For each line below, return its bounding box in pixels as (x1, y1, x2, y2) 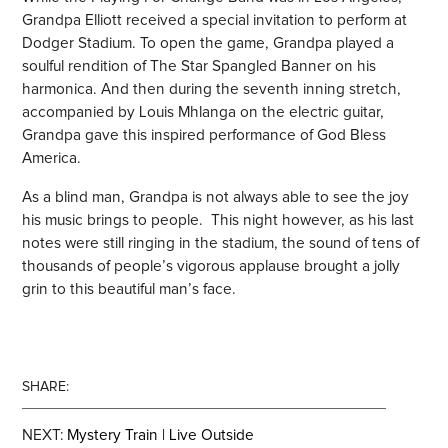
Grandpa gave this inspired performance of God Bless (22, 128, 387, 144)
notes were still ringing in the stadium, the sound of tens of (22, 235, 420, 251)
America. (22, 151, 82, 167)
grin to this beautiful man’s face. (22, 281, 237, 297)
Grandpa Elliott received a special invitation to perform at (22, 13, 408, 29)
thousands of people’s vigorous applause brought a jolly (22, 258, 401, 274)
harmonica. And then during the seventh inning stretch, (22, 82, 402, 98)
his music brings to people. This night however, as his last (22, 212, 415, 228)
